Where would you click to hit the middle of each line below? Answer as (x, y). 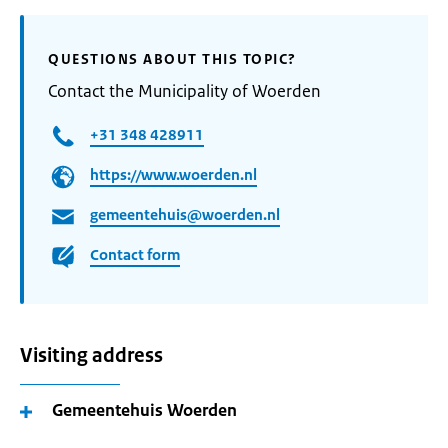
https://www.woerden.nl (173, 175)
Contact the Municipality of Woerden (184, 91)
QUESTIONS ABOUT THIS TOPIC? (172, 59)
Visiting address (91, 355)
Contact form (135, 255)
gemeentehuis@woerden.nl (185, 215)
